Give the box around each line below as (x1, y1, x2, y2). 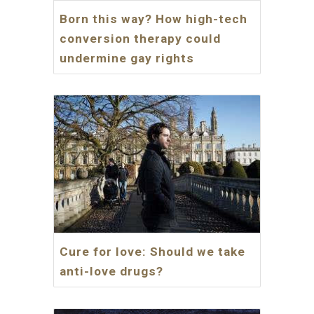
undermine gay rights (60, 50, 195, 65)
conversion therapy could (60, 31, 221, 46)
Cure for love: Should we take (60, 244, 246, 259)
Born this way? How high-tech (60, 11, 248, 26)
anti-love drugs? (60, 264, 164, 278)
